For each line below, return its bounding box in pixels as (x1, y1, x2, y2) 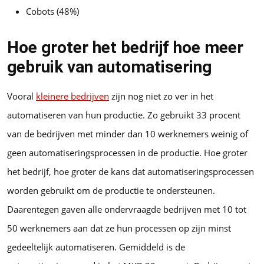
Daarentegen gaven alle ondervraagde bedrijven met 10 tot (7, 203, 246, 216)
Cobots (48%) (26, 5, 81, 18)
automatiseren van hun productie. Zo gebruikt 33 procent (7, 109, 240, 121)
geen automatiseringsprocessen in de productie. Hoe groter (7, 147, 247, 159)
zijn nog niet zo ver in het (109, 90, 213, 103)
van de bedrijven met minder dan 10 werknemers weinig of (7, 128, 248, 140)
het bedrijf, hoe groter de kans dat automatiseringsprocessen (7, 166, 254, 178)
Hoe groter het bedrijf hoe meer (7, 38, 243, 58)
